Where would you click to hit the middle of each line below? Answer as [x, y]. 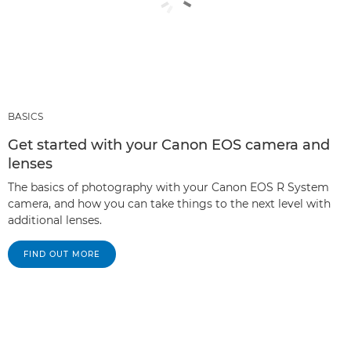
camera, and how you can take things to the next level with [169, 204]
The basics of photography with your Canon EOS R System [168, 187]
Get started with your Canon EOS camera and [169, 145]
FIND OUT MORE [62, 254]
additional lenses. [55, 220]
